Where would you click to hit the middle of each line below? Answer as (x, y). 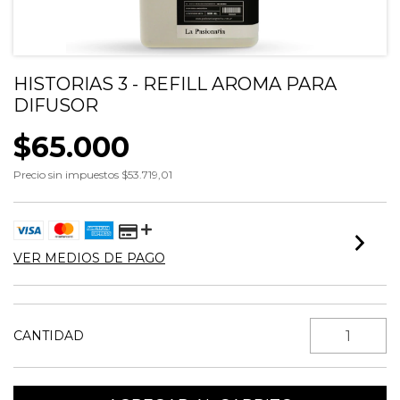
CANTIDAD (49, 336)
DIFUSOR (56, 105)
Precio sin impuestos (67, 175)
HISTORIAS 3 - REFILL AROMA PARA (175, 84)
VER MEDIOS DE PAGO (89, 258)
